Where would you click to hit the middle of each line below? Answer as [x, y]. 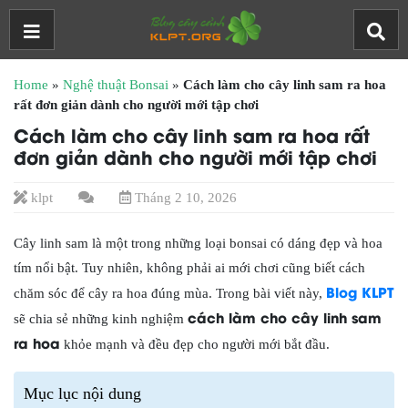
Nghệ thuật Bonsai [116, 85]
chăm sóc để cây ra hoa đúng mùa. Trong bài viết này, [170, 293]
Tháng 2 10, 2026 [184, 198]
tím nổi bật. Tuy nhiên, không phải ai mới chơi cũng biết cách [189, 268]
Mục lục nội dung [82, 393]
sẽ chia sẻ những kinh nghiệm [101, 319]
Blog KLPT [360, 291]
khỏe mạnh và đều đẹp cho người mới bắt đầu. [195, 344]
